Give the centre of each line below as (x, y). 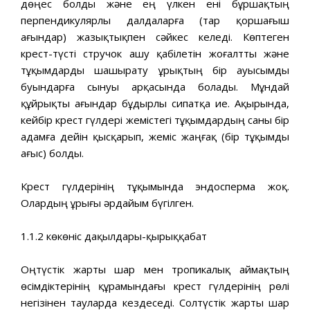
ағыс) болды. (52, 153)
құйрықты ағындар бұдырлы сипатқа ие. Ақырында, (155, 103)
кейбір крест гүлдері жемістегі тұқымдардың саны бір (155, 119)
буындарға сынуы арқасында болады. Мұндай (155, 86)
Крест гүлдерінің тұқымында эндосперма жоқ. (155, 186)
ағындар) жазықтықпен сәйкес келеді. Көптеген (155, 36)
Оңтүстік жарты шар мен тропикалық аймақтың (155, 269)
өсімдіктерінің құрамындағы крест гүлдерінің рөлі (155, 285)
